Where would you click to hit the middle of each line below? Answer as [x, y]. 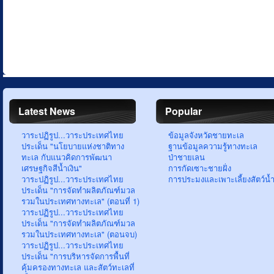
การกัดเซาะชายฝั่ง [200, 168]
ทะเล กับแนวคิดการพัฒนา [67, 157]
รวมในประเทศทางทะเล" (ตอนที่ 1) [80, 201]
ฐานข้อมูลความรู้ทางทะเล [213, 146]
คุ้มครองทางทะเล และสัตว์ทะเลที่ [78, 267]
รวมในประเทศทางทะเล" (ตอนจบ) [79, 234]
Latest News [47, 111]
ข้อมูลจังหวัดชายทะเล [206, 135]
